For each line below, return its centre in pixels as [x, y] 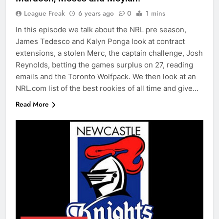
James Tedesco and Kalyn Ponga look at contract [100, 42]
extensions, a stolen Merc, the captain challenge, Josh [109, 53]
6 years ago [96, 13]
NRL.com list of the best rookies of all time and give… [107, 88]
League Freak [44, 13]
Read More [32, 104]
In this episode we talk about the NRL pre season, [101, 30]
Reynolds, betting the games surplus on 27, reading [104, 65]
